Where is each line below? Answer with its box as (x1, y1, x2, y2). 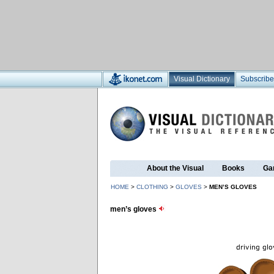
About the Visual (147, 164, 204, 172)
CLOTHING (136, 183, 168, 190)
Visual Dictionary (174, 75, 230, 83)
